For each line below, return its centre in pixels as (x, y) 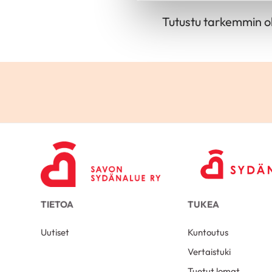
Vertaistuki (209, 251)
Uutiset (55, 232)
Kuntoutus (208, 232)
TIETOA (57, 205)
